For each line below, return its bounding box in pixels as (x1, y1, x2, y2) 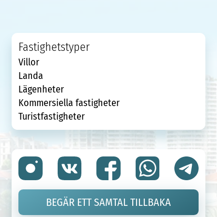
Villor (18, 55, 40, 69)
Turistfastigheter (18, 109, 85, 124)
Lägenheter (18, 82, 64, 96)
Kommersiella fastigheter (18, 95, 120, 110)
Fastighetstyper (18, 38, 90, 55)
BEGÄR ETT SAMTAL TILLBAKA (46, 194, 171, 210)
